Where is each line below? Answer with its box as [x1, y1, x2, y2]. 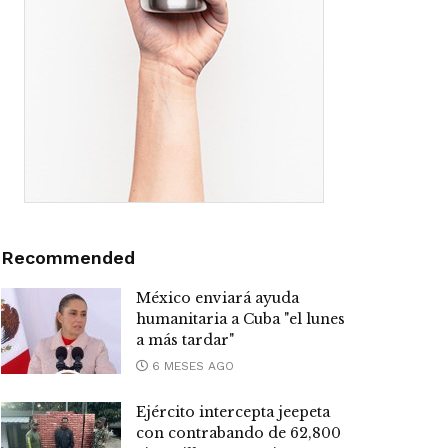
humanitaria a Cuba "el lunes [136, 310, 345, 329]
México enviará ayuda [136, 289, 299, 308]
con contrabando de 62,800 [136, 424, 341, 443]
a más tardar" [136, 331, 234, 350]
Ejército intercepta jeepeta [136, 403, 330, 422]
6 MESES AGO [148, 359, 234, 374]
